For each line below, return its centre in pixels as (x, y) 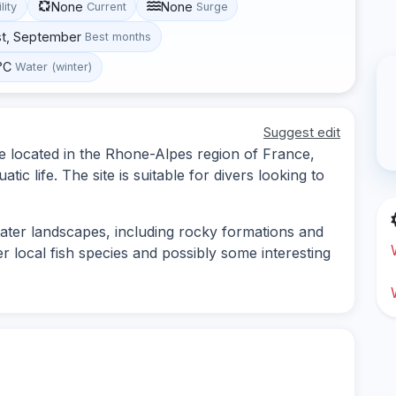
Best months (118, 36)
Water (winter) (54, 67)
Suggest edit (302, 132)
